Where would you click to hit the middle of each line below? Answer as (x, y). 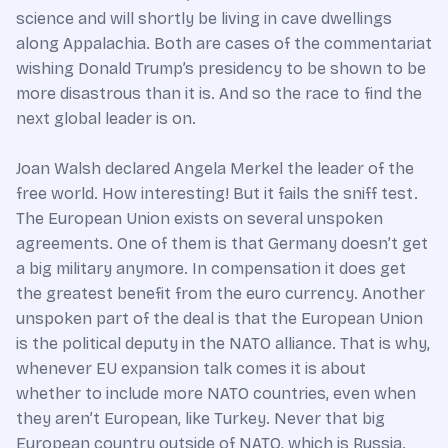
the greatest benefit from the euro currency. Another (220, 293)
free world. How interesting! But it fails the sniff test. (217, 193)
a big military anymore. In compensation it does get (211, 268)
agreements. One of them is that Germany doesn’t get (222, 243)
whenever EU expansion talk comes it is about (191, 368)
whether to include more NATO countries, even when (216, 393)
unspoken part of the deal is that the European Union (219, 318)
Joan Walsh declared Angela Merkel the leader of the (215, 168)
